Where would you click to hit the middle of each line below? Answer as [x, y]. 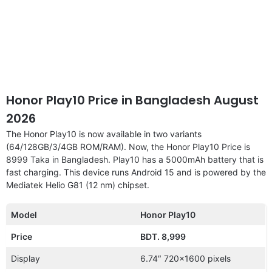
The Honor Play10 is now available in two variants [104, 134]
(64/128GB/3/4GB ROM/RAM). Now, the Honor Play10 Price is [128, 146]
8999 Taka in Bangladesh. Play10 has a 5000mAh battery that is [135, 159]
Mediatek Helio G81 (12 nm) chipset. [78, 185]
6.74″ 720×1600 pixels [185, 258]
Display [25, 258]
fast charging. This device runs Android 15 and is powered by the [136, 172]
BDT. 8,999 [163, 236]
